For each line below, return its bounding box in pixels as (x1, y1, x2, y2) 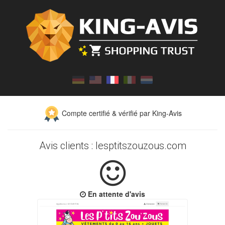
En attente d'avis (88, 189, 145, 199)
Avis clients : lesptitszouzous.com (39, 140, 186, 152)
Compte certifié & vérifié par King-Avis (59, 108, 182, 118)
